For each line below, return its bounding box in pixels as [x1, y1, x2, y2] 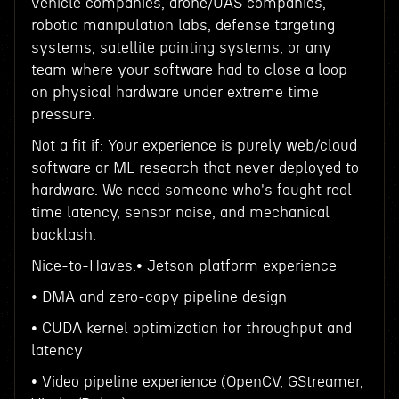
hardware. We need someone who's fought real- [30, 183, 359, 198]
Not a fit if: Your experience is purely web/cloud [30, 138, 357, 153]
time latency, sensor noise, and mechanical [30, 205, 330, 220]
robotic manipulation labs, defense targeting [30, 18, 335, 33]
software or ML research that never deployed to [30, 160, 359, 175]
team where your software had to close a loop [30, 62, 347, 77]
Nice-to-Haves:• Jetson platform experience [30, 258, 337, 273]
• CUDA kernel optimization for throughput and [30, 321, 352, 336]
